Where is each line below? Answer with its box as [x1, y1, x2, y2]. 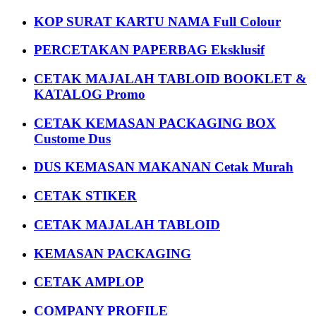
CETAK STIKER [34, 188, 137, 204]
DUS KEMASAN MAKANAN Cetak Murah [34, 159, 293, 175]
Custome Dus [34, 130, 111, 146]
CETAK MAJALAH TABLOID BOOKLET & [34, 71, 307, 86]
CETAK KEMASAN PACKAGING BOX [34, 115, 276, 130]
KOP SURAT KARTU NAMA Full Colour [34, 13, 281, 29]
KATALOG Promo [34, 87, 145, 102]
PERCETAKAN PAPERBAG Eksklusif [34, 42, 265, 58]
